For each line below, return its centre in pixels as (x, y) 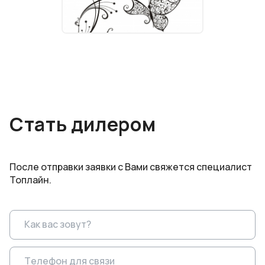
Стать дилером (83, 125)
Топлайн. (30, 180)
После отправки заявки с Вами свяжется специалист (131, 167)
